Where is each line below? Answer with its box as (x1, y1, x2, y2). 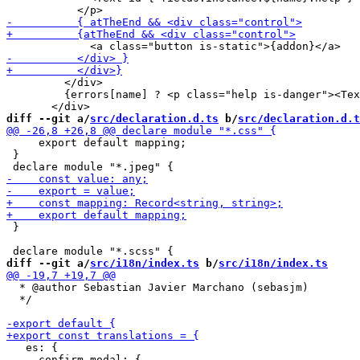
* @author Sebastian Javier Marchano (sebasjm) (6, 281, 309, 293)
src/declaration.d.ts (90, 112, 219, 125)
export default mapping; (6, 137, 186, 149)
